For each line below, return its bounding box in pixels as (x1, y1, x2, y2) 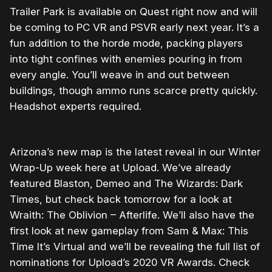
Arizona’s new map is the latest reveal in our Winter (10, 146, 260, 158)
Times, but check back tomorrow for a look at (10, 193, 232, 206)
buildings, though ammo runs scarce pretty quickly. (10, 84, 257, 97)
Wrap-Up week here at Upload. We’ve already (10, 161, 231, 174)
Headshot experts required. (10, 100, 141, 113)
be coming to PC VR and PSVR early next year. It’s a (10, 21, 259, 34)
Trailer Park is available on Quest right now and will (10, 5, 257, 18)
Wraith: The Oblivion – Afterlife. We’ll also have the (10, 209, 254, 222)
